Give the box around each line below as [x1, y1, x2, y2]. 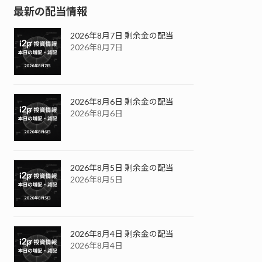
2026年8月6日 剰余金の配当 [70, 96, 174, 106]
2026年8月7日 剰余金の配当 [70, 30, 174, 40]
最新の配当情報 [13, 4, 88, 18]
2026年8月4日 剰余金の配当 [70, 228, 174, 239]
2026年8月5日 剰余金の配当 [70, 162, 174, 173]
